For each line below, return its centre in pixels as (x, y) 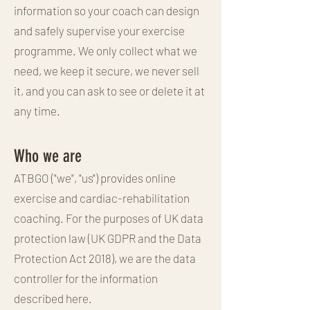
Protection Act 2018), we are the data (105, 258)
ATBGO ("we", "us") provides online (95, 177)
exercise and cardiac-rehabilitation (102, 198)
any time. (37, 110)
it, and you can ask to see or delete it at (109, 90)
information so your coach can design (107, 10)
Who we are (48, 156)
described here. (53, 298)
